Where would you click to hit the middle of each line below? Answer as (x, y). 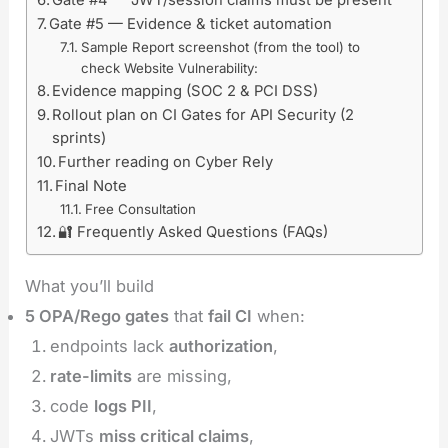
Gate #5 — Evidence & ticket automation (191, 23)
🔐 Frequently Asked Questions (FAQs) (193, 231)
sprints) (79, 137)
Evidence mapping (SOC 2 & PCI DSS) (185, 90)
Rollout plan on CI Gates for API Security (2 (203, 114)
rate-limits (90, 375)
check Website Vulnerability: (169, 67)
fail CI (230, 315)
